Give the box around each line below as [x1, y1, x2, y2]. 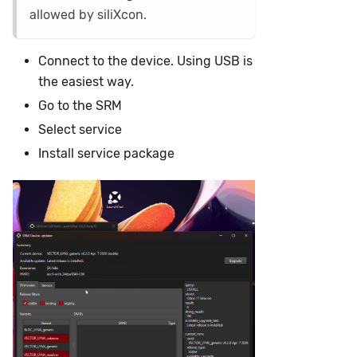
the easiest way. [38, 73, 134, 89]
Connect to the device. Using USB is [38, 53, 253, 69]
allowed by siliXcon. [29, 6, 147, 22]
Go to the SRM [38, 97, 122, 113]
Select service [38, 121, 122, 137]
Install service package [38, 145, 175, 161]
